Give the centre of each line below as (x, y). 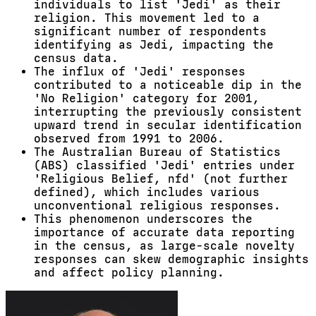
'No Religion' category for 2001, (147, 98)
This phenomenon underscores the (143, 219)
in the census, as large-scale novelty (164, 246)
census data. (76, 58)
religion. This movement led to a (147, 18)
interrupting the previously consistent (168, 112)
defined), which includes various (147, 192)
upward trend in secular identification (168, 125)
